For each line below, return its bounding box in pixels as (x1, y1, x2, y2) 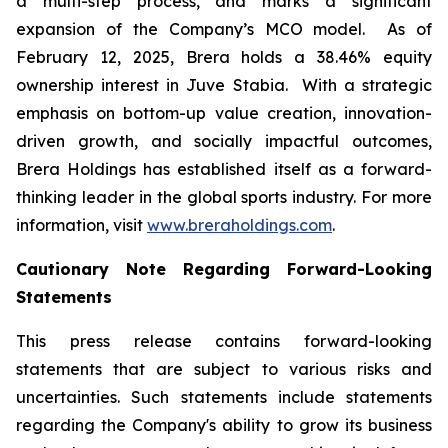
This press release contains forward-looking (16, 331, 432, 351)
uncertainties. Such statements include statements (16, 387, 432, 407)
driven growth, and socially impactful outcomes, (16, 131, 432, 151)
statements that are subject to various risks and (16, 359, 432, 379)
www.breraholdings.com (147, 215, 332, 235)
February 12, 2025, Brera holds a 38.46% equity (16, 47, 432, 67)
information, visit (16, 215, 147, 235)
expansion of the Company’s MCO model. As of (16, 19, 432, 39)
